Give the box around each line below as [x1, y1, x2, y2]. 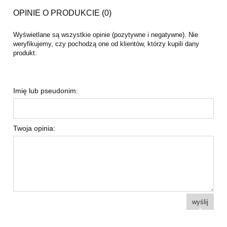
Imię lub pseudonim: [13, 86, 78, 95]
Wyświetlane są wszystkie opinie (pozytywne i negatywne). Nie [13, 30, 198, 39]
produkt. [13, 49, 37, 57]
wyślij [192, 198, 208, 206]
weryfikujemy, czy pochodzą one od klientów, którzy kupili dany [13, 40, 199, 48]
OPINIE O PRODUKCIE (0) [13, 8, 111, 17]
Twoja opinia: [13, 124, 55, 132]
